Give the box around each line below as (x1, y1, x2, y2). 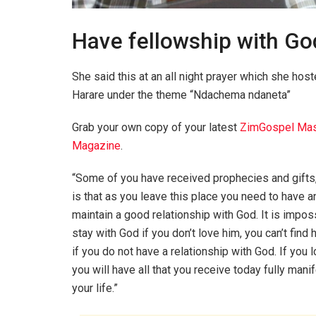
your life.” (72, 281, 118, 295)
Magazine (72, 138, 121, 152)
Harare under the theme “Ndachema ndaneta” (72, 87, 291, 102)
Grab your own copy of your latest (72, 120, 240, 134)
